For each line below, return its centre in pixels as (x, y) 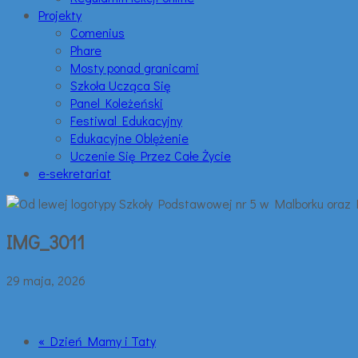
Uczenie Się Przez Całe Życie (151, 155)
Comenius (97, 32)
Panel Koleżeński (117, 103)
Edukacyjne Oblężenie (129, 138)
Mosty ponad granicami (135, 68)
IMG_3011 (46, 241)
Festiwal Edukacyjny (126, 120)
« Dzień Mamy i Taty (97, 340)
